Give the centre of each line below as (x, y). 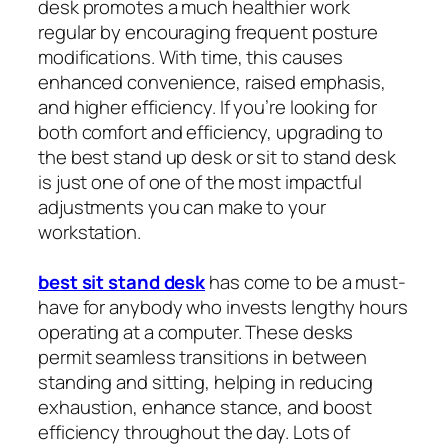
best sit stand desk (122, 282)
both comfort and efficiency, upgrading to (210, 132)
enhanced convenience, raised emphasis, (212, 82)
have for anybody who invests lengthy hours (223, 307)
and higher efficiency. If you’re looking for (207, 107)
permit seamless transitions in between (203, 357)
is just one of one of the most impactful (200, 182)
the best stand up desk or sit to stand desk (217, 157)
